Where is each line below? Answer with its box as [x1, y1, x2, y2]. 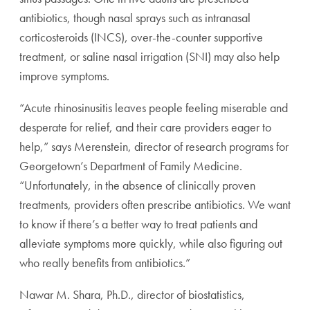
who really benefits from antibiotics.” [19, 254, 190, 271]
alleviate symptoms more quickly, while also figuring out [19, 235, 282, 251]
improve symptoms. [19, 67, 109, 84]
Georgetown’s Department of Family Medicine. [19, 157, 242, 174]
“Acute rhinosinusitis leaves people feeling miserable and [19, 99, 288, 116]
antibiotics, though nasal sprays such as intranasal [19, 9, 250, 26]
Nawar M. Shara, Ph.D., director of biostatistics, [19, 286, 245, 302]
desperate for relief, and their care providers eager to [19, 118, 271, 135]
